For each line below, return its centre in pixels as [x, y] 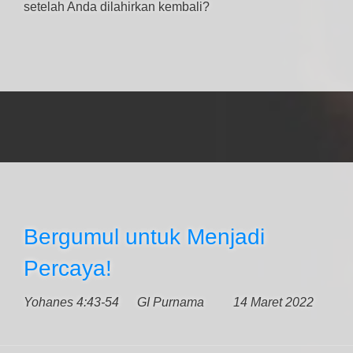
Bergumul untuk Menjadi [144, 237]
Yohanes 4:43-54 [71, 302]
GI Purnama [171, 302]
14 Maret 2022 [273, 302]
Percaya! [68, 268]
